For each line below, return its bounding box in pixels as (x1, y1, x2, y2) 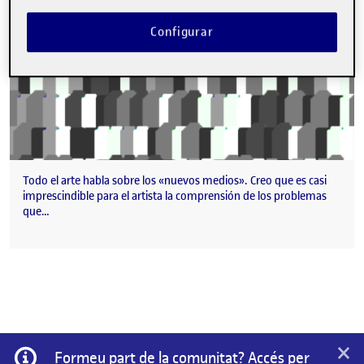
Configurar (150, 24, 214, 41)
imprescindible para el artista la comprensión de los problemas (23, 188, 327, 205)
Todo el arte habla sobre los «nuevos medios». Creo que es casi (23, 173, 327, 189)
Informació (37, 344, 98, 362)
